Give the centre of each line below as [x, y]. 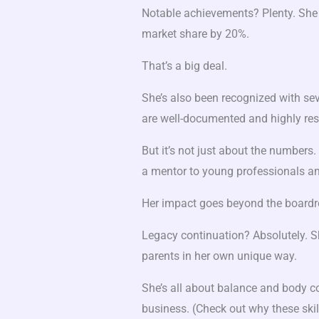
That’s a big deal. [184, 66]
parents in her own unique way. [219, 256]
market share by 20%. [195, 34]
